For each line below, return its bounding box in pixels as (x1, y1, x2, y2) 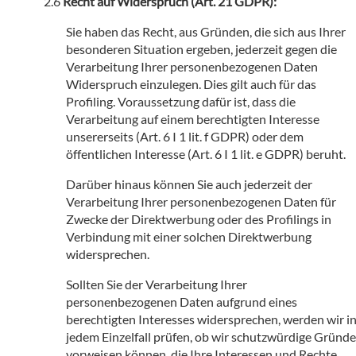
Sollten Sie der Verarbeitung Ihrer (66, 276, 247, 292)
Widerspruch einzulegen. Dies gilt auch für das (66, 75, 316, 91)
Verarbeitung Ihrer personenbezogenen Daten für (66, 193, 336, 209)
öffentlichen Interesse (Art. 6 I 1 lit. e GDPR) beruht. (66, 145, 346, 161)
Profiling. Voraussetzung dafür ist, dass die (66, 93, 296, 109)
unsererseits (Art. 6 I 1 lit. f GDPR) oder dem (66, 128, 304, 144)
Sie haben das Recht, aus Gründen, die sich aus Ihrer (66, 23, 346, 39)
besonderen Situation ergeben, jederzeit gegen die (66, 41, 337, 56)
